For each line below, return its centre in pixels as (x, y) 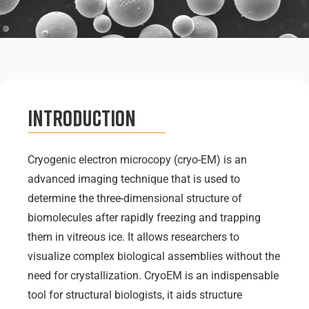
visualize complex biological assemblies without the (154, 256)
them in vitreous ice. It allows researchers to (133, 237)
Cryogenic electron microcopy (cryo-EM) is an (137, 159)
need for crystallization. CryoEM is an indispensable (153, 275)
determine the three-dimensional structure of (135, 198)
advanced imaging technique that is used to (134, 179)
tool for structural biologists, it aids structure (135, 295)
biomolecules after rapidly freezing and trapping (144, 217)
